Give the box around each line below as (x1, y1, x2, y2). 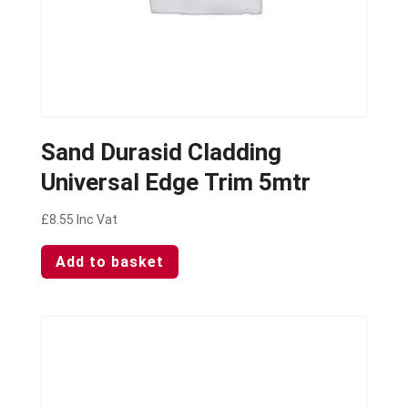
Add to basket (55, 252, 164, 270)
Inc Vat (76, 211, 117, 227)
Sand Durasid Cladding (40, 138, 281, 166)
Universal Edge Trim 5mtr (40, 168, 311, 196)
